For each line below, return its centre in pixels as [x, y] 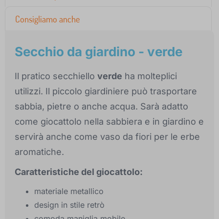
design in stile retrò [69, 205]
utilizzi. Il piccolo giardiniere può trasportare [106, 91]
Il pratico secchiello [56, 76]
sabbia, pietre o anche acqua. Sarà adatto [101, 107]
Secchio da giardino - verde [99, 52]
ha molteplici [150, 76]
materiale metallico [69, 191]
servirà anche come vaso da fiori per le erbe [107, 137]
